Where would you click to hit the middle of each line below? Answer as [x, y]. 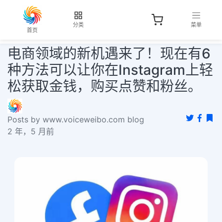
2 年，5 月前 [31, 131]
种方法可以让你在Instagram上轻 [110, 70]
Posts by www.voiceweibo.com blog [76, 119]
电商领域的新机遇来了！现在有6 [109, 54]
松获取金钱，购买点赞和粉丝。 [105, 86]
